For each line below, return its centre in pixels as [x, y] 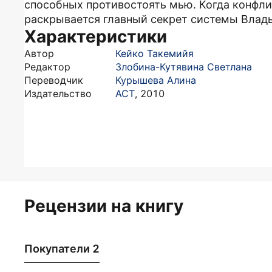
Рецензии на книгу [104, 206]
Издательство [58, 93]
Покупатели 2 [62, 248]
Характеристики [96, 36]
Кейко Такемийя [155, 53]
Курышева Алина [156, 80]
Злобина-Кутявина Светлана [184, 67]
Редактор [47, 67]
